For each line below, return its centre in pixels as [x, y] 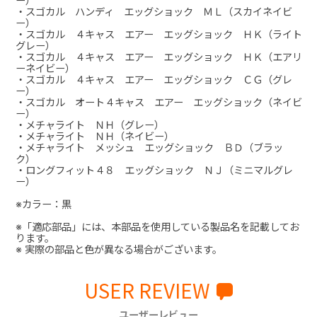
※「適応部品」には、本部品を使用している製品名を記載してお [157, 226]
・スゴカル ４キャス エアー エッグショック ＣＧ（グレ [154, 79]
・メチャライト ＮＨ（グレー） [90, 125]
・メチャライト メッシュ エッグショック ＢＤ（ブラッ [149, 147]
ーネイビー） [45, 68]
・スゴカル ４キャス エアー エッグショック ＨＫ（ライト [158, 34]
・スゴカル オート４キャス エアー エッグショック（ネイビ [158, 102]
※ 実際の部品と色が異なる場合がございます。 [119, 249]
